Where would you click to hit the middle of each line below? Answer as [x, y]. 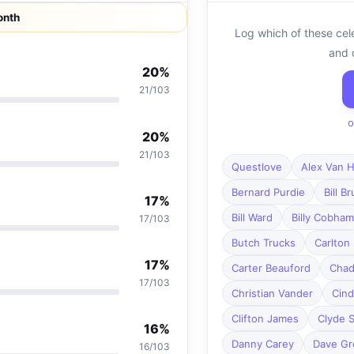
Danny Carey [262, 344]
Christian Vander [272, 294]
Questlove [256, 167]
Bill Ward [252, 218]
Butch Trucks [263, 243]
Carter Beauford [271, 268]
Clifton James [265, 319]
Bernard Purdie [268, 192]
